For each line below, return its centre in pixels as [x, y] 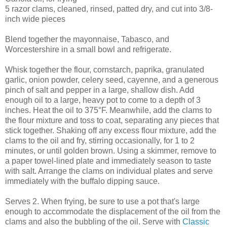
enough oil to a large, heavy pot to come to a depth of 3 [103, 100]
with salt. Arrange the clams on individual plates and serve [109, 171]
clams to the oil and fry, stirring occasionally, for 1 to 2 [100, 140]
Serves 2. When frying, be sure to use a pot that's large [102, 201]
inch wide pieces [35, 19]
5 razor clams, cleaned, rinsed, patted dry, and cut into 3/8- [109, 9]
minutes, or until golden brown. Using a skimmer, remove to [111, 150]
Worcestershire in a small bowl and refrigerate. [88, 49]
